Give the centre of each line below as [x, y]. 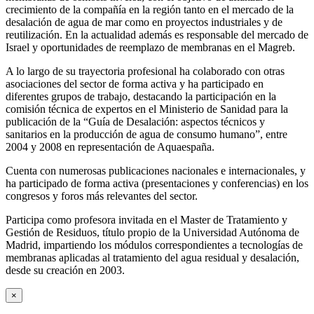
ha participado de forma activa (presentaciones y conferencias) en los [157, 184]
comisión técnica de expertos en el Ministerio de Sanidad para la [147, 109]
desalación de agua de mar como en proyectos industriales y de [144, 22]
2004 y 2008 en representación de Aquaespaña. [110, 147]
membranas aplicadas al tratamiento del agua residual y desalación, [152, 258]
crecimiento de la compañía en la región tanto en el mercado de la [150, 10]
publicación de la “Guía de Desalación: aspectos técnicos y [135, 122]
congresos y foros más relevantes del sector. [102, 196]
